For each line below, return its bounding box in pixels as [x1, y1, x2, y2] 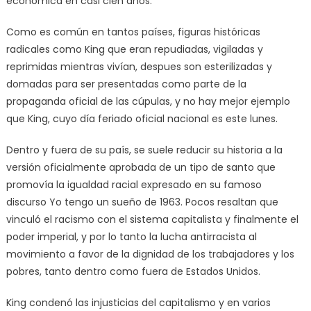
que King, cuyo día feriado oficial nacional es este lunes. [6, 112, 278, 126]
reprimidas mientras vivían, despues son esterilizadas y [6, 60, 272, 74]
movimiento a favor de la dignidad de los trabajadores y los [6, 247, 294, 262]
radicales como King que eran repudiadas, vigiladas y [6, 42, 263, 57]
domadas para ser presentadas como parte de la [6, 77, 246, 92]
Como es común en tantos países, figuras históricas [6, 25, 260, 40]
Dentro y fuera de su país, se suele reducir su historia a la [6, 143, 283, 158]
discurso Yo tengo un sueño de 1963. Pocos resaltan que [6, 195, 278, 210]
